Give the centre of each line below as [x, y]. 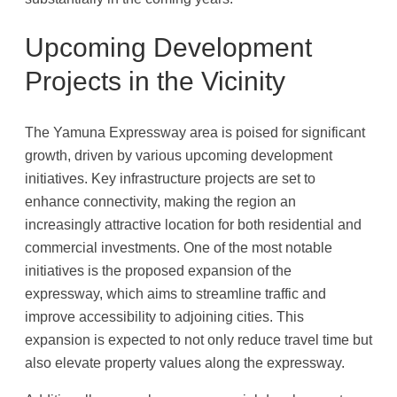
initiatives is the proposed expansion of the [158, 271]
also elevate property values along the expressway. [185, 363]
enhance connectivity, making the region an [160, 202]
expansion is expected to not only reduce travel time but [198, 340]
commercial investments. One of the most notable [179, 248]
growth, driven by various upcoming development [179, 156]
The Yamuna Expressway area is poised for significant [195, 132]
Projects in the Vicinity [155, 82]
